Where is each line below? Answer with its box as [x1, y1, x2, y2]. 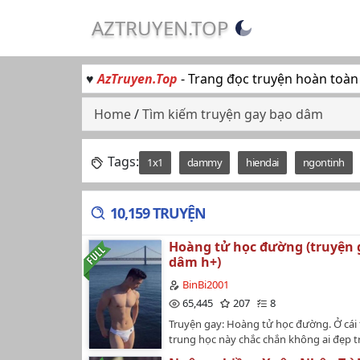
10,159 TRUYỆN [110, 203, 206, 223]
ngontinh [302, 155, 345, 170]
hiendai [246, 155, 279, 170]
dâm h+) [169, 253, 221, 271]
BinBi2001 [182, 277, 229, 292]
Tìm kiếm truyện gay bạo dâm [142, 105, 323, 123]
